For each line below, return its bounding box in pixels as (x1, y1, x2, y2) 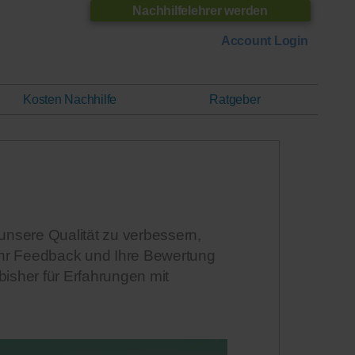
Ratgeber (209, 93, 261, 106)
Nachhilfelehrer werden (132, 3, 268, 17)
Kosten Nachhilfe (23, 93, 117, 106)
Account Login (220, 34, 308, 48)
